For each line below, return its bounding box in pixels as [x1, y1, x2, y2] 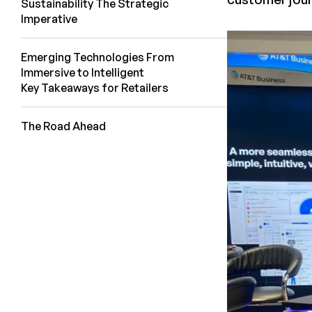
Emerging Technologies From [21, 50, 174, 65]
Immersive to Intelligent [21, 65, 146, 80]
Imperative [21, 12, 79, 26]
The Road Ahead [21, 119, 108, 134]
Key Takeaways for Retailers [21, 81, 171, 95]
